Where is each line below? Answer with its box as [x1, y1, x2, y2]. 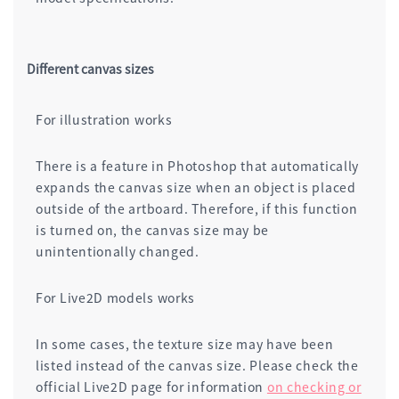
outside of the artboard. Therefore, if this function [36, 199, 358, 217]
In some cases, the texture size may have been [36, 334, 334, 353]
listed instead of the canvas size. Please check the [36, 355, 359, 374]
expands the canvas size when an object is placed [36, 177, 356, 196]
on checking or [266, 377, 362, 395]
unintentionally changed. [36, 241, 199, 260]
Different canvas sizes [27, 59, 154, 77]
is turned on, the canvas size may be [36, 220, 270, 239]
